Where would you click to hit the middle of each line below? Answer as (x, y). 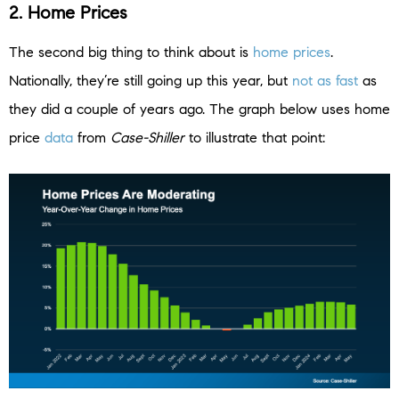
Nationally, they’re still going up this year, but (151, 81)
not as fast (325, 81)
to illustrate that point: (255, 138)
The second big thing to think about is (131, 53)
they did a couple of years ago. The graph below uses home (199, 110)
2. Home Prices (68, 13)
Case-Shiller (147, 138)
